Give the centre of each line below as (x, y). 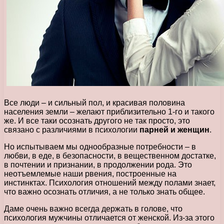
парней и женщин (174, 129)
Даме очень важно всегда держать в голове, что (93, 208)
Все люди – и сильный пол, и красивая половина (94, 102)
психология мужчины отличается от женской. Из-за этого (109, 217)
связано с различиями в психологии (72, 129)
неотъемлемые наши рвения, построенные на (90, 173)
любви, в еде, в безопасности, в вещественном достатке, (110, 155)
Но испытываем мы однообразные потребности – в (100, 146)
